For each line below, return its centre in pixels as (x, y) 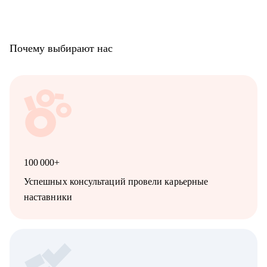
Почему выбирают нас (61, 49)
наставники (48, 197)
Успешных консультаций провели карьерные (116, 182)
